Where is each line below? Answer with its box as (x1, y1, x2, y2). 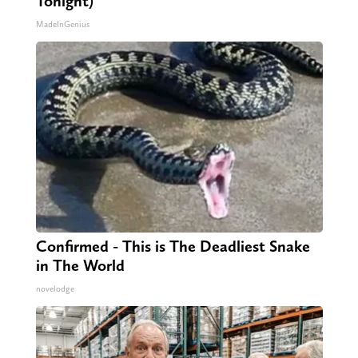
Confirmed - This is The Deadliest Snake (35, 237, 310, 257)
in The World (35, 256, 125, 276)
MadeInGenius (35, 19, 89, 30)
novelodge (35, 284, 74, 295)
